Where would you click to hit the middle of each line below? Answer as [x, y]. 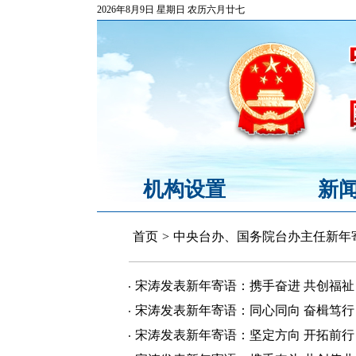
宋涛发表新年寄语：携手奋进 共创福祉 [245, 286]
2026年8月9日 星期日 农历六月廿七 [171, 10]
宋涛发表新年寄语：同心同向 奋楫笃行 [245, 310]
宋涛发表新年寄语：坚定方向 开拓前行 [245, 335]
